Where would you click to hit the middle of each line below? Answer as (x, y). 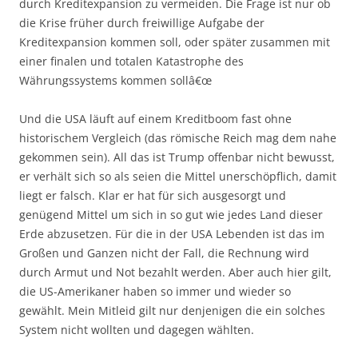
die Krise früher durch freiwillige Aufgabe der (142, 22)
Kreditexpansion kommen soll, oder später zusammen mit (175, 42)
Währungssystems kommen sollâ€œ (115, 80)
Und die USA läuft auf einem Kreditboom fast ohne (155, 118)
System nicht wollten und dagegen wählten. (137, 329)
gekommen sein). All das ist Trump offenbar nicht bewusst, (177, 157)
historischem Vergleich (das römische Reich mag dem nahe (178, 137)
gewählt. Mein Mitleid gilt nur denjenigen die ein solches (172, 310)
